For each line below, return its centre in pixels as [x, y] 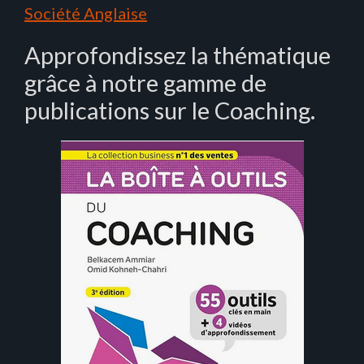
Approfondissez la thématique [178, 55]
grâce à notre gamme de [145, 83]
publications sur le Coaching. [170, 110]
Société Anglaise [86, 13]
